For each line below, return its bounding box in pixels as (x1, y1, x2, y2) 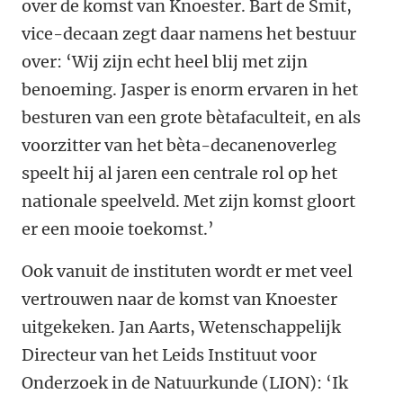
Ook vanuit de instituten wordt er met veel (22, 261, 353, 282)
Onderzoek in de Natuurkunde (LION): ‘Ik (22, 372, 348, 393)
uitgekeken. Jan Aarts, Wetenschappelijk (22, 317, 341, 337)
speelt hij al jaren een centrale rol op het (22, 163, 337, 184)
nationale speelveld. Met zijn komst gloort (22, 191, 355, 211)
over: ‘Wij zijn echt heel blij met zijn (22, 51, 308, 72)
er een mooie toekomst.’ (22, 219, 214, 239)
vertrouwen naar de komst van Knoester (22, 289, 337, 309)
